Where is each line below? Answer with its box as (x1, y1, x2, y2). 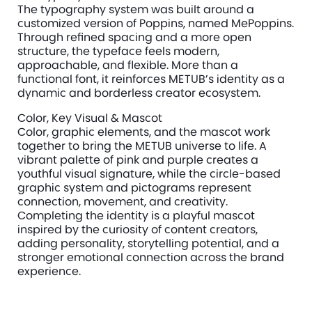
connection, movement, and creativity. (17, 194, 228, 208)
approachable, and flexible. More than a (17, 57, 238, 72)
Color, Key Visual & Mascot (17, 110, 162, 125)
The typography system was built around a (17, 1, 254, 16)
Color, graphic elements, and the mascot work (17, 124, 270, 139)
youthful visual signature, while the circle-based (17, 166, 281, 180)
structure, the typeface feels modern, (17, 43, 219, 58)
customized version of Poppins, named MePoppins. (17, 15, 294, 30)
